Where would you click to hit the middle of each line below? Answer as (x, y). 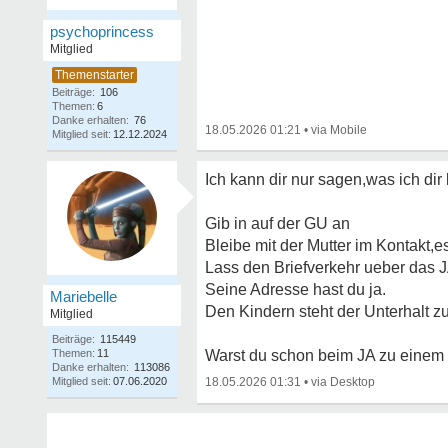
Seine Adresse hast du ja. (295, 289)
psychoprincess (102, 31)
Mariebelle (83, 296)
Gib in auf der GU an (277, 223)
